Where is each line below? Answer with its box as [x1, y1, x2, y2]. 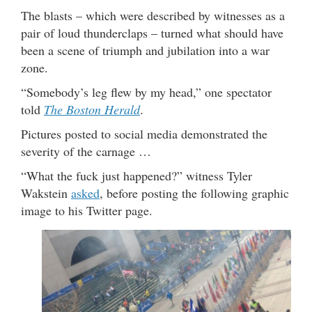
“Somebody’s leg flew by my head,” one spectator [21, 83, 272, 100]
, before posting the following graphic [100, 184, 289, 201]
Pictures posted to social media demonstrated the [21, 125, 267, 142]
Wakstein [21, 184, 71, 201]
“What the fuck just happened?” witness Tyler [21, 166, 252, 184]
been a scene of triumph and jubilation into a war [21, 41, 270, 58]
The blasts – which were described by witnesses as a [21, 6, 285, 24]
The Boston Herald [44, 100, 140, 118]
